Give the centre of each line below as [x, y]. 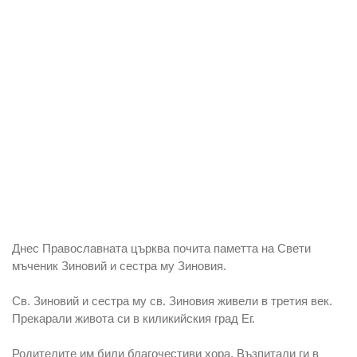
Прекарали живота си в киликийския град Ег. [133, 318]
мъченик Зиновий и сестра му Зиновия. [119, 265]
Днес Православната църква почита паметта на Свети [161, 248]
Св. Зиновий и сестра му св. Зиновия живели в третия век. [172, 300]
